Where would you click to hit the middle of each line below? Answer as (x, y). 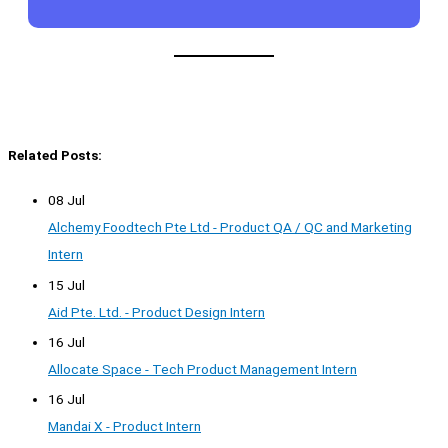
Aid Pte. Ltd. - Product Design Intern (156, 311)
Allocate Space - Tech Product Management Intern (202, 368)
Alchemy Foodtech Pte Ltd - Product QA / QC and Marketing (230, 227)
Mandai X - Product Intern (124, 426)
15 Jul (66, 284)
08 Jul (66, 200)
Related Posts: (55, 154)
